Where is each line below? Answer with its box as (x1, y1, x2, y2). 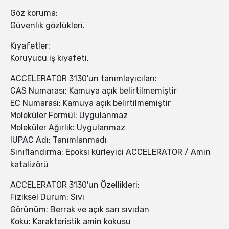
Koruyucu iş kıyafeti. (10, 53, 89, 63)
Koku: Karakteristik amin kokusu (10, 217, 131, 227)
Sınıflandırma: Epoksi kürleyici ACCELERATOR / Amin (10, 147, 211, 157)
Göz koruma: (10, 8, 58, 18)
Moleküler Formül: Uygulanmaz (10, 110, 128, 121)
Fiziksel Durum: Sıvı (10, 192, 84, 202)
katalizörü (10, 159, 49, 170)
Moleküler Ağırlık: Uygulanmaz (10, 123, 125, 133)
